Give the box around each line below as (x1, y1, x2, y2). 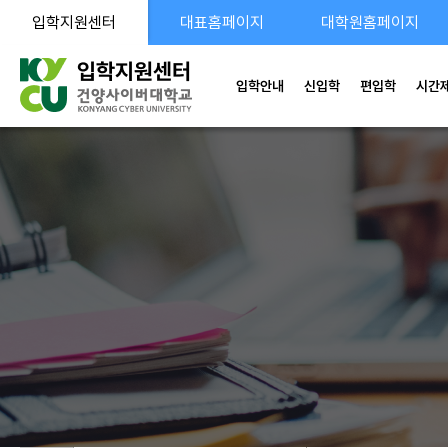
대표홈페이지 (180, 13, 264, 32)
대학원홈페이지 (321, 13, 419, 32)
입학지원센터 (32, 13, 116, 32)
